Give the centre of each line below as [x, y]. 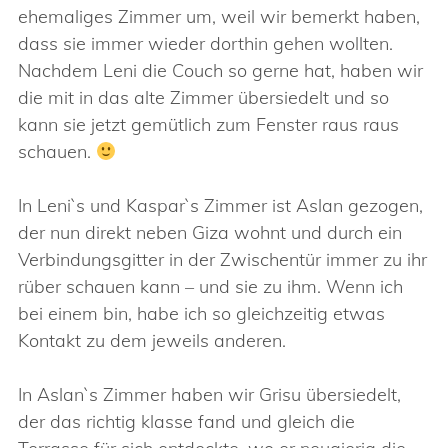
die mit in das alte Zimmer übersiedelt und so [203, 97]
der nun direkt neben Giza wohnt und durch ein [210, 232]
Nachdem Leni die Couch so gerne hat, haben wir [220, 70]
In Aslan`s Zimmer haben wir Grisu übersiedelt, [209, 394]
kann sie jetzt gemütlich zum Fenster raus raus [208, 124]
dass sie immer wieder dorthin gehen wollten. [205, 43]
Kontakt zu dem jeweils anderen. [152, 340]
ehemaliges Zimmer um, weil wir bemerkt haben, [219, 16]
